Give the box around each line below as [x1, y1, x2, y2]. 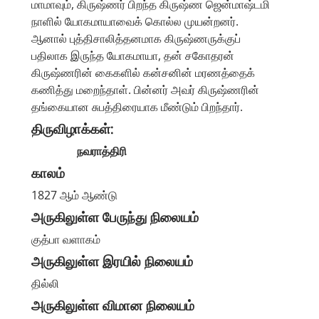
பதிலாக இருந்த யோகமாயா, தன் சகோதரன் [31, 48, 234, 64]
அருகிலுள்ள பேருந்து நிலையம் [31, 209, 199, 226]
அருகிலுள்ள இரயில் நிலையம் [31, 253, 193, 271]
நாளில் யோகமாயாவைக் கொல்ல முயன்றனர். [31, 14, 239, 30]
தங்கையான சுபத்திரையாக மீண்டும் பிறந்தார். [31, 99, 243, 115]
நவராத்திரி [31, 143, 127, 159]
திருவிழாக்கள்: [31, 120, 114, 138]
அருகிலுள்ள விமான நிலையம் [31, 297, 194, 315]
